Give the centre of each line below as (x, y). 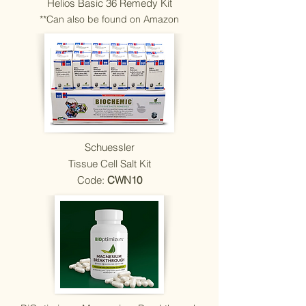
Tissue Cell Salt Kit (109, 164)
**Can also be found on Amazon (109, 19)
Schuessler (109, 147)
